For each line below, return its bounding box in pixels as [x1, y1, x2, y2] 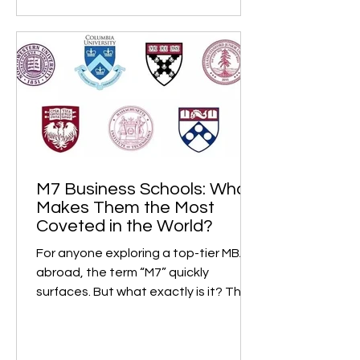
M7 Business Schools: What [36, 201, 253, 220]
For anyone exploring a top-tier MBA [36, 268, 248, 281]
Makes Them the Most [36, 219, 215, 239]
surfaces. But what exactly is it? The [36, 306, 249, 320]
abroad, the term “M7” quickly [36, 287, 209, 301]
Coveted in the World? [36, 238, 213, 257]
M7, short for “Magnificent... [36, 325, 194, 339]
